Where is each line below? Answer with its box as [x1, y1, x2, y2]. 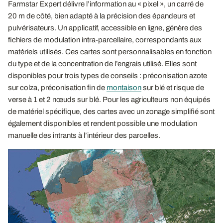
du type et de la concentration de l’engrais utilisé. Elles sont [8, 59, 197, 68]
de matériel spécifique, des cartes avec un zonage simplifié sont [8, 107, 215, 115]
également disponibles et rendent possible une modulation [8, 119, 197, 127]
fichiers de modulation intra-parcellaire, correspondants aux [8, 35, 202, 44]
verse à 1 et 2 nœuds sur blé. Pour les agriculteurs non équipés [8, 95, 211, 104]
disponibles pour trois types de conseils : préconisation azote [8, 71, 207, 80]
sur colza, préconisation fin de [8, 83, 107, 92]
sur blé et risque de [141, 83, 204, 92]
